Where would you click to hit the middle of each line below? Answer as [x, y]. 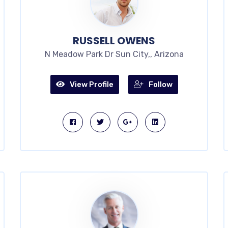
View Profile [91, 84]
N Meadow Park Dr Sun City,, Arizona [114, 54]
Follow [160, 84]
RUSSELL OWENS [114, 41]
